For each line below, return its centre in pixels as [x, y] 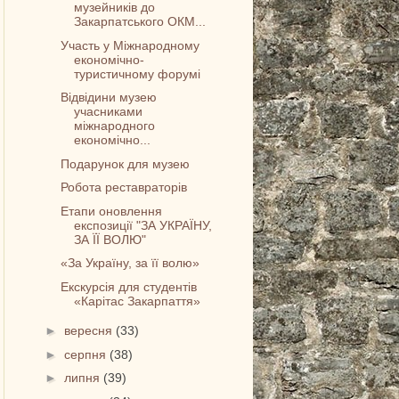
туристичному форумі [138, 73]
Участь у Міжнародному [130, 45]
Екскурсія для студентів [129, 286]
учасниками [109, 112]
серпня [87, 354]
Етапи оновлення [112, 211]
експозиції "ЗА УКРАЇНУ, [143, 225]
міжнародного [115, 126]
